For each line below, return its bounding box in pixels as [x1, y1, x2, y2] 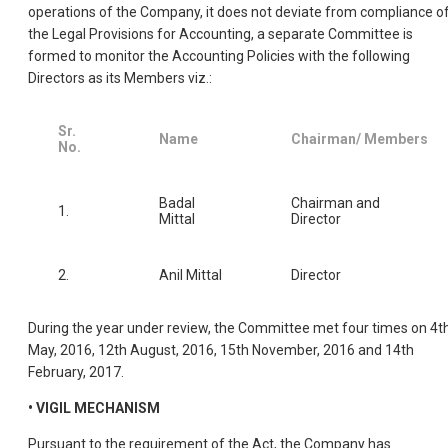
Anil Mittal [159, 267, 222, 284]
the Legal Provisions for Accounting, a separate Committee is [28, 26, 413, 43]
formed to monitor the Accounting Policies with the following [28, 48, 410, 65]
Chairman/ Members [291, 131, 428, 148]
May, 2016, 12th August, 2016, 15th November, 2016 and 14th [28, 342, 414, 359]
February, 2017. [28, 364, 124, 381]
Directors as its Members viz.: [28, 70, 212, 87]
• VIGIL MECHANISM [28, 400, 160, 417]
